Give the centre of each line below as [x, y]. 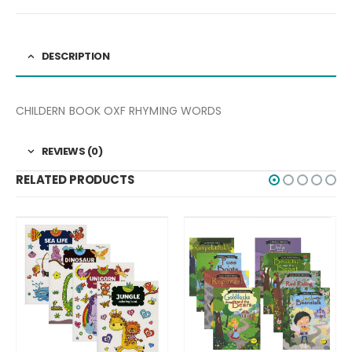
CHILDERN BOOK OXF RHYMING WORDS [119, 110]
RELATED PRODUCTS [75, 179]
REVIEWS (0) [71, 151]
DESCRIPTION [75, 56]
